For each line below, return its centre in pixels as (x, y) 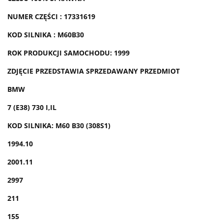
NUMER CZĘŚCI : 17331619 (51, 16)
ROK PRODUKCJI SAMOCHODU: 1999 (69, 53)
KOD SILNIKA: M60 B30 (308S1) (59, 125)
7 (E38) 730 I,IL (32, 107)
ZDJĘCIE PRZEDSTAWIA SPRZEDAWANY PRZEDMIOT (94, 71)
